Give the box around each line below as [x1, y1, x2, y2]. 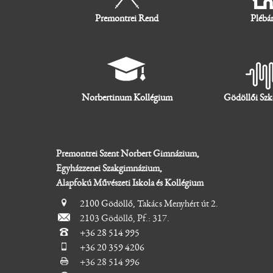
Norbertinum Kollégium [81, 93, 172, 103]
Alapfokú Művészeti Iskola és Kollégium [56, 177, 204, 188]
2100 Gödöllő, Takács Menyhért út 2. [80, 198, 218, 208]
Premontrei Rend [95, 13, 159, 24]
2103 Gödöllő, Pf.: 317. [78, 213, 169, 223]
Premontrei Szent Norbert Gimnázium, [56, 148, 199, 158]
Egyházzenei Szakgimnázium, [56, 163, 162, 173]
